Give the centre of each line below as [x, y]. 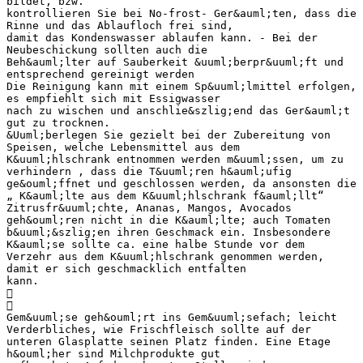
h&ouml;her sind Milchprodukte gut [113, 353]
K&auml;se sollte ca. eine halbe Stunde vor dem [156, 244]
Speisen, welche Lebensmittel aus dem [123, 147]
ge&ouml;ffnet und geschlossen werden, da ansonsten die [181, 183]
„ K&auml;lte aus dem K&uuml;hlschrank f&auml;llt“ [165, 195]
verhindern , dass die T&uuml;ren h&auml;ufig [149, 171]
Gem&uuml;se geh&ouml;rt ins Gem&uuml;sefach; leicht [172, 317]
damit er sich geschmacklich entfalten [126, 268]
